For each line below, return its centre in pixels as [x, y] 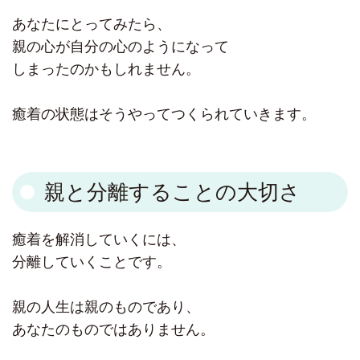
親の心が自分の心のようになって [121, 47]
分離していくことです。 [92, 262]
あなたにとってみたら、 [92, 25]
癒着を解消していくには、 [99, 240]
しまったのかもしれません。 [106, 70]
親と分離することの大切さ [172, 192]
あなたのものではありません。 [113, 330]
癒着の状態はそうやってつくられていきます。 [164, 115]
